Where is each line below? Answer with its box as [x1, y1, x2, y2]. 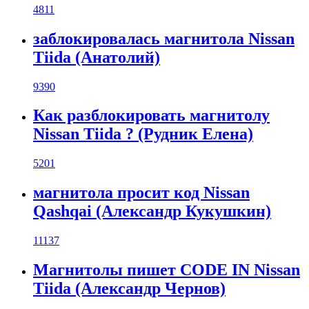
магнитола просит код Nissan [33, 183, 250, 202]
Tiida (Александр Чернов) [33, 279, 226, 298]
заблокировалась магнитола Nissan [33, 29, 295, 48]
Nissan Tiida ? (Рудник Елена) [33, 125, 253, 143]
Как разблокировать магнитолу [33, 106, 270, 125]
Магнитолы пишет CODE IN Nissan [33, 261, 300, 279]
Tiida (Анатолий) [33, 48, 160, 66]
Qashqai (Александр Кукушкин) [33, 202, 271, 221]
